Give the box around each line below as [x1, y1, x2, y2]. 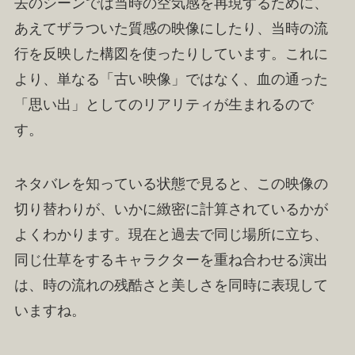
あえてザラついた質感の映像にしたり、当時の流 [13, 21, 328, 37]
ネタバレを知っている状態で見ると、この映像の [13, 176, 328, 193]
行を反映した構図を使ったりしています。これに [13, 46, 328, 63]
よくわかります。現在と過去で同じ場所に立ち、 [13, 227, 328, 243]
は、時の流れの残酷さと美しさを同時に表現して [13, 277, 328, 294]
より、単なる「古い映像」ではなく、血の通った [13, 71, 328, 88]
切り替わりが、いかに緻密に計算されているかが [13, 201, 328, 218]
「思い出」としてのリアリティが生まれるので [13, 97, 314, 113]
